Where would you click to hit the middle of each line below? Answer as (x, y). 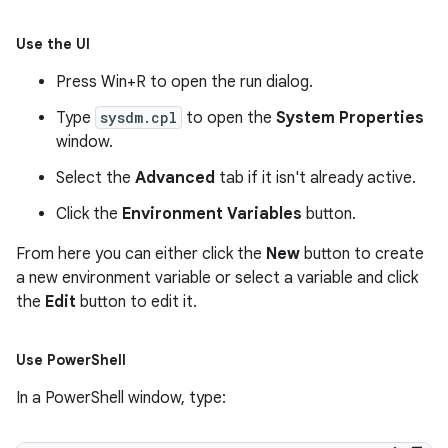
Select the (95, 178)
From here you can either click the (141, 254)
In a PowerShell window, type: (121, 398)
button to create (362, 254)
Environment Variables (212, 214)
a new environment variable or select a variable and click (217, 278)
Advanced (175, 178)
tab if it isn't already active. (315, 178)
